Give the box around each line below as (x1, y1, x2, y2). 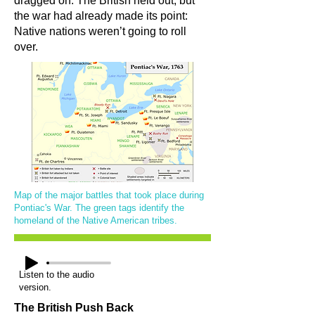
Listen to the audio (19, 269, 94, 280)
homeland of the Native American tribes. (14, 215, 180, 226)
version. (19, 282, 51, 292)
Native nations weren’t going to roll (14, 25, 186, 37)
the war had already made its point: (14, 10, 188, 22)
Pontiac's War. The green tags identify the (14, 202, 184, 213)
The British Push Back (14, 302, 134, 314)
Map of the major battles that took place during (14, 190, 204, 200)
